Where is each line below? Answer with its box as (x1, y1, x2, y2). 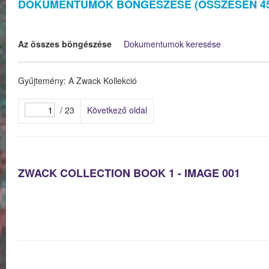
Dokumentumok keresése (124, 38, 221, 50)
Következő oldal (87, 104, 147, 116)
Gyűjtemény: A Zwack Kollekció (18, 74, 137, 87)
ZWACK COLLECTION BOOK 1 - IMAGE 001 (18, 165, 240, 181)
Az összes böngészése (18, 38, 112, 50)
